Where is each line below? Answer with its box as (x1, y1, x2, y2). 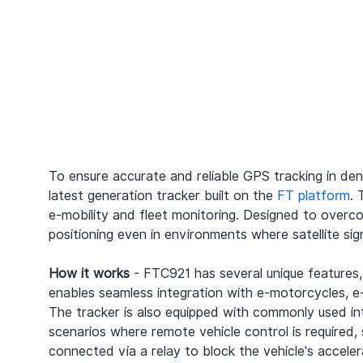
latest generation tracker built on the (49, 187, 277, 203)
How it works (49, 265, 130, 281)
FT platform (277, 187, 350, 203)
